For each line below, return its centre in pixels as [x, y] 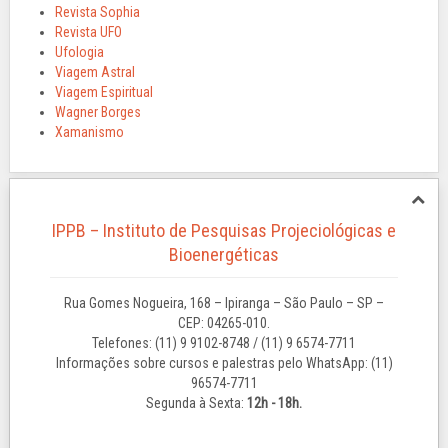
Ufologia [79, 52]
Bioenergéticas [224, 254]
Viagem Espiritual [104, 92]
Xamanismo [89, 132]
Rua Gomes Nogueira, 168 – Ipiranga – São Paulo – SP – [224, 303]
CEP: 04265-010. [224, 323]
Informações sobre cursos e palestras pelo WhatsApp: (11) [224, 363]
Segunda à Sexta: [196, 403]
